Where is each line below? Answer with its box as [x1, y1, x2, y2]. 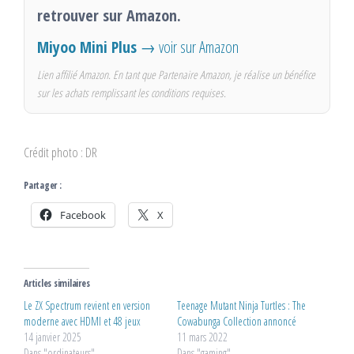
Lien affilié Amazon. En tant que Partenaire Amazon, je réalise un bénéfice [37, 67, 315, 83]
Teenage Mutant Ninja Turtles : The [177, 298, 306, 314]
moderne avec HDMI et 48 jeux [24, 314, 141, 330]
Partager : [24, 179, 62, 193]
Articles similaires [24, 277, 90, 291]
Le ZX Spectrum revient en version [24, 298, 150, 314]
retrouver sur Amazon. [37, 4, 181, 26]
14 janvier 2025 [24, 330, 81, 345]
